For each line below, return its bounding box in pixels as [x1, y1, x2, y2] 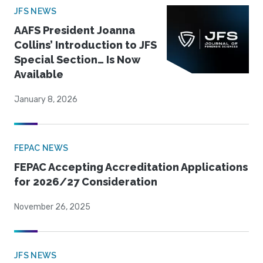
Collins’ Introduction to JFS [14, 39, 157, 52]
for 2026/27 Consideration [14, 176, 157, 188]
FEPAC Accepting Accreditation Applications [14, 161, 248, 174]
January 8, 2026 [14, 95, 77, 105]
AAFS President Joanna [14, 24, 135, 37]
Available [14, 68, 63, 81]
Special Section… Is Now [14, 53, 140, 66]
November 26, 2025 [14, 202, 90, 213]
